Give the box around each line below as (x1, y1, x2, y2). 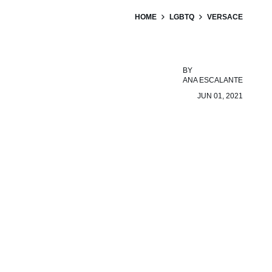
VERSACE (207, 13, 243, 21)
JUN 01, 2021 (197, 92, 243, 100)
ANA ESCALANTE (183, 76, 243, 84)
